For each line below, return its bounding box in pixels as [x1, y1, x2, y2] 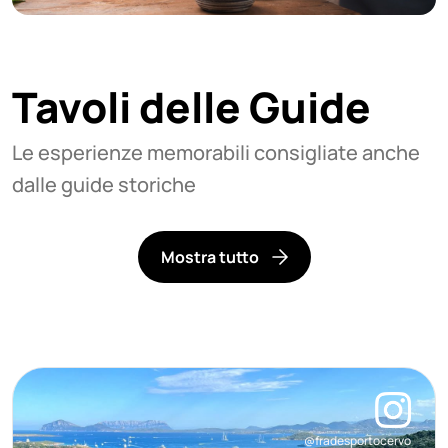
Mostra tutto [160, 245, 259, 268]
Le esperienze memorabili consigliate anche [12, 138, 420, 166]
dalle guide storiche [12, 170, 196, 198]
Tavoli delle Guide [12, 77, 371, 136]
